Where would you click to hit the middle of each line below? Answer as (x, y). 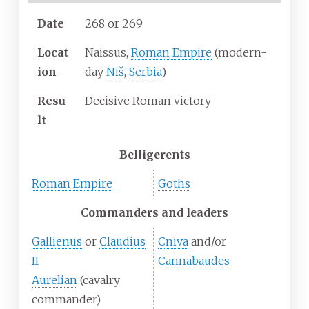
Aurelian (54, 280)
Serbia (145, 71)
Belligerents (154, 154)
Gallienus (57, 241)
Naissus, (108, 52)
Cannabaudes (194, 260)
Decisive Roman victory (148, 100)
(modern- (239, 52)
